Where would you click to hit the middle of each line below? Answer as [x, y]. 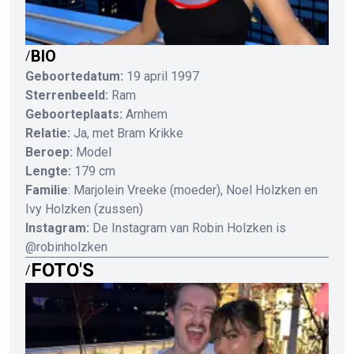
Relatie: [48, 133]
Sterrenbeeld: [67, 95]
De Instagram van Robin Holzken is [189, 228]
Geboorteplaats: [74, 114]
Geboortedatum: [74, 76]
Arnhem [147, 114]
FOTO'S [62, 270]
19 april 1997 [163, 76]
